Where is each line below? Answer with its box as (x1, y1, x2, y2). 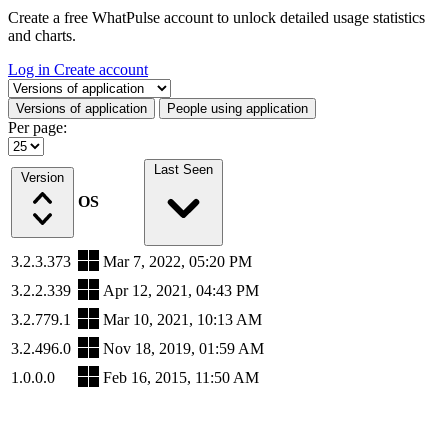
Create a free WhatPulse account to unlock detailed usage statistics (8, 9, 425, 26)
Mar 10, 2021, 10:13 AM (103, 311, 262, 328)
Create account (54, 61, 148, 78)
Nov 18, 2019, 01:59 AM (103, 340, 264, 357)
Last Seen (154, 162, 213, 177)
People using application (167, 101, 308, 116)
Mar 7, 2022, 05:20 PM (103, 253, 252, 270)
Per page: (8, 119, 67, 136)
